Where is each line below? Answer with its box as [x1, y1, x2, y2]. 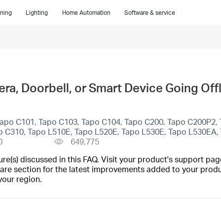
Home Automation [62, 9, 110, 16]
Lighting [26, 9, 48, 16]
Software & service [124, 9, 175, 16]
